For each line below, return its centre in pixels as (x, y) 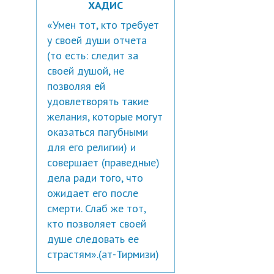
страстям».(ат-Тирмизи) (103, 254)
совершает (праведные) (103, 162)
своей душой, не (85, 71)
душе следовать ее (93, 239)
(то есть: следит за (92, 55)
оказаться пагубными (97, 132)
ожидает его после (92, 193)
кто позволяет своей (96, 224)
